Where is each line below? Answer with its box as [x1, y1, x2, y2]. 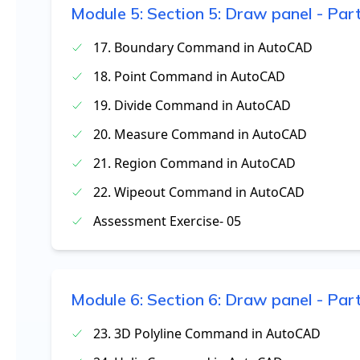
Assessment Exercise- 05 [93, 212, 241, 230]
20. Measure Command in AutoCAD [93, 125, 307, 143]
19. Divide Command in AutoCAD [93, 96, 291, 114]
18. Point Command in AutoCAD [93, 67, 285, 85]
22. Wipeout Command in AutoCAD [93, 183, 305, 201]
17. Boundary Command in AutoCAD [93, 39, 313, 56]
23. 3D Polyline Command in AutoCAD [93, 325, 321, 342]
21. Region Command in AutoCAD [93, 154, 296, 172]
